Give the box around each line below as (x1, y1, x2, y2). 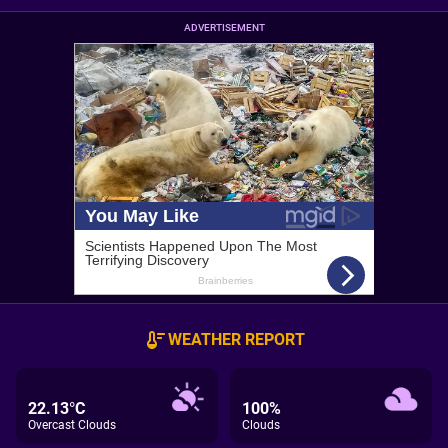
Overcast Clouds (28, 418, 116, 432)
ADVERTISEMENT (183, 22, 265, 33)
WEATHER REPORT (167, 330, 305, 349)
